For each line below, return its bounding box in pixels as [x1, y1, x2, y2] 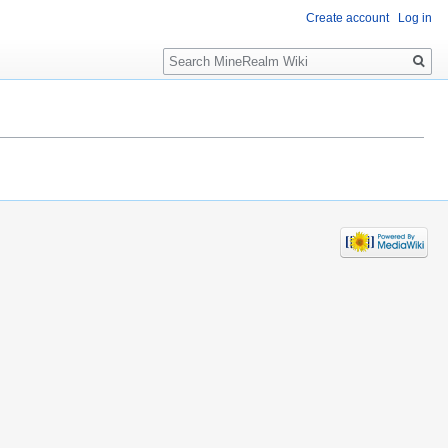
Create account [306, 11, 389, 26]
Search [162, 39, 229, 62]
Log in [398, 11, 432, 26]
